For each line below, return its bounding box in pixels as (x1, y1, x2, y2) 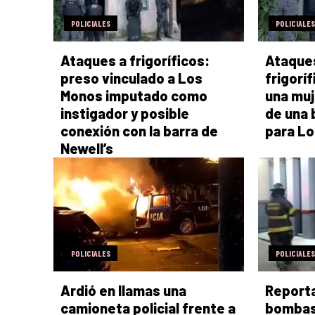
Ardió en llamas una (60, 282, 186, 300)
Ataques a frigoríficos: (60, 51, 210, 69)
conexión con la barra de (60, 122, 218, 139)
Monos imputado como (60, 86, 207, 104)
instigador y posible (60, 104, 189, 122)
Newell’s (60, 139, 113, 157)
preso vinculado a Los (60, 69, 202, 86)
